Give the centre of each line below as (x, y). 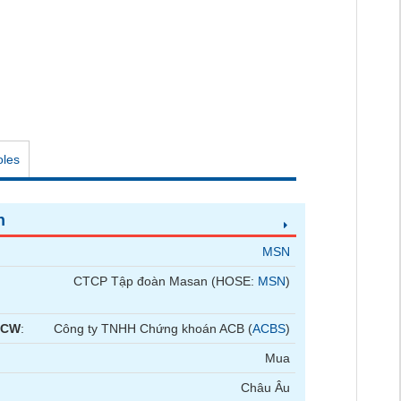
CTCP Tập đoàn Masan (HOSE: (166, 281)
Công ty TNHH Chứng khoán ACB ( (154, 328)
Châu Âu (266, 388)
